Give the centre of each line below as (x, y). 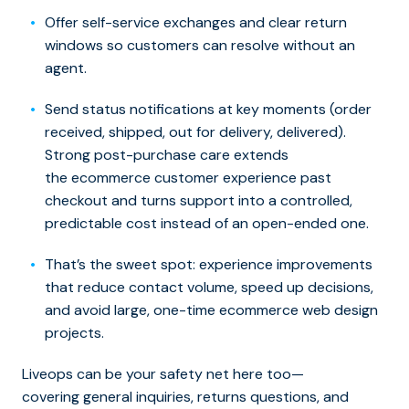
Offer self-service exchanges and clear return (196, 22)
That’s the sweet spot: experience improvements (209, 264)
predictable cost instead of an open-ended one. (207, 223)
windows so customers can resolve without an (200, 45)
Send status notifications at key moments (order (208, 109)
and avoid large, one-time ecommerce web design (211, 309)
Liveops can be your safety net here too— (163, 373)
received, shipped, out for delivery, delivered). (195, 131)
